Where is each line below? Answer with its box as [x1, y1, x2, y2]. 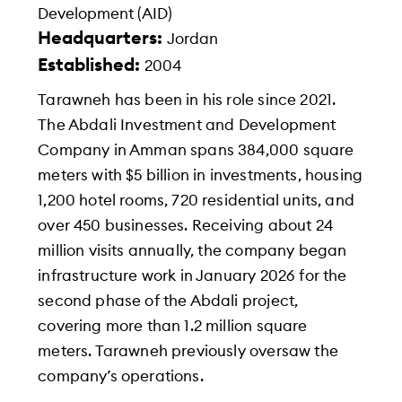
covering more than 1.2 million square [38, 318, 308, 334]
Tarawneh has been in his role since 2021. [38, 92, 336, 108]
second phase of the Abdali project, [38, 293, 299, 309]
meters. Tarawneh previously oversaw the [38, 343, 338, 359]
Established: [38, 56, 145, 74]
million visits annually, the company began [38, 242, 347, 258]
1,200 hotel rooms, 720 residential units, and [38, 192, 354, 208]
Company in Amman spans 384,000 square [38, 142, 354, 158]
